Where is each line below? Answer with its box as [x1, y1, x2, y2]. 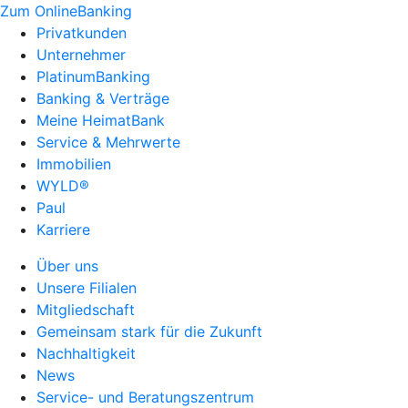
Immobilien [36, 155, 111, 173]
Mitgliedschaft [36, 301, 135, 319]
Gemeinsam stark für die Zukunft [36, 322, 262, 341]
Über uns [36, 257, 98, 275]
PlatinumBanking [36, 67, 150, 86]
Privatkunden [36, 24, 127, 42]
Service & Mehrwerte [36, 133, 180, 151]
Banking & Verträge [36, 89, 169, 107]
